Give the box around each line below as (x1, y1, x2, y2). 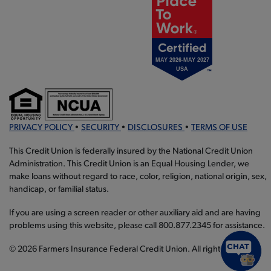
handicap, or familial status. (9, 185, 109, 195)
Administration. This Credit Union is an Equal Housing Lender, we (9, 160, 249, 169)
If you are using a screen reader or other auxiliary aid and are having (9, 209, 261, 218)
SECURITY (81, 123, 121, 133)
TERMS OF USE (191, 123, 247, 133)
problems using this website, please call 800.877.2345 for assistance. (9, 221, 265, 231)
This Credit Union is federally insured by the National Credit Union (9, 147, 253, 157)
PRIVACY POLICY (9, 123, 74, 133)
